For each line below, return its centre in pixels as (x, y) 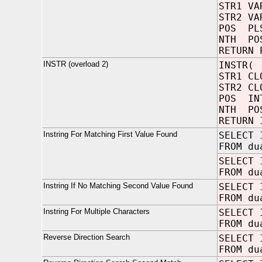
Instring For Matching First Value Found (110, 134)
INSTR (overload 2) (76, 64)
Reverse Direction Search (87, 237)
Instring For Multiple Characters (96, 211)
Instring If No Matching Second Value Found (118, 186)
